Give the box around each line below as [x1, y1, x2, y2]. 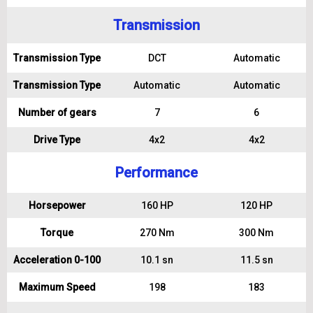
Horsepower [28, 200, 86, 211]
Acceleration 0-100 [13, 254, 101, 265]
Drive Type [34, 134, 80, 145]
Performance [115, 164, 198, 181]
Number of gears [17, 107, 96, 118]
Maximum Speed [18, 282, 96, 293]
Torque [41, 227, 73, 238]
